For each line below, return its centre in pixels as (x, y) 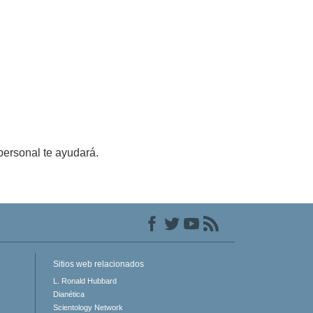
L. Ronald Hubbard (85, 281)
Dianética (68, 294)
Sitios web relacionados (98, 264)
